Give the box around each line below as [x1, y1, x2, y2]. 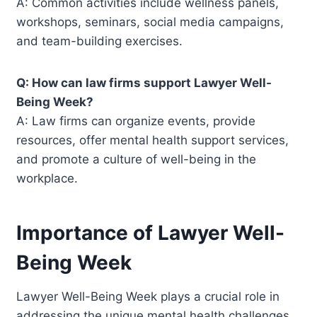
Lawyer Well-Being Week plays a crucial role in [16, 289, 280, 304]
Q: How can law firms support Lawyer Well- [16, 75, 272, 90]
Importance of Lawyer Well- [16, 220, 285, 245]
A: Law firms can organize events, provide [16, 113, 256, 128]
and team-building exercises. [16, 33, 183, 48]
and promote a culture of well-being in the [16, 151, 257, 166]
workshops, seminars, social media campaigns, [16, 14, 284, 29]
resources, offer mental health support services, [16, 132, 289, 147]
